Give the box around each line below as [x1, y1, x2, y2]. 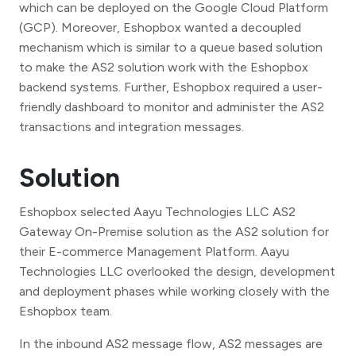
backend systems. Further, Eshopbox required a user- [19, 79, 323, 95]
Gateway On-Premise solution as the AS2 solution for [19, 223, 329, 239]
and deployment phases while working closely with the [19, 283, 330, 299]
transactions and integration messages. [19, 118, 244, 134]
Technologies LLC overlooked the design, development [19, 263, 335, 279]
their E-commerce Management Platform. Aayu [19, 243, 289, 259]
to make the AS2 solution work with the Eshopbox [19, 59, 308, 75]
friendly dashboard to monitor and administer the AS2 [19, 99, 324, 114]
